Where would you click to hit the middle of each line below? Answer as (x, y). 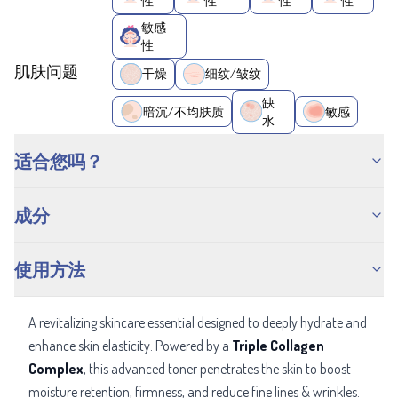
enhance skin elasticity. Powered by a (130, 345)
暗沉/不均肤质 (184, 111)
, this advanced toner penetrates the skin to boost (217, 368)
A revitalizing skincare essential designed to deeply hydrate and (198, 322)
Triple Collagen (278, 345)
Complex (56, 368)
